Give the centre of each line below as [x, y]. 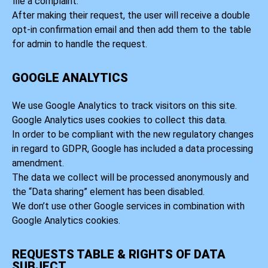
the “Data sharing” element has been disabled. [108, 192]
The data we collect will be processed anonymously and [130, 178]
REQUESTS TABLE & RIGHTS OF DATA [119, 255]
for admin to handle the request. [80, 44]
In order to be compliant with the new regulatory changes [133, 135]
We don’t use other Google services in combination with [128, 206]
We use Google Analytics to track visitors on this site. [124, 106]
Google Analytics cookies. [66, 221]
